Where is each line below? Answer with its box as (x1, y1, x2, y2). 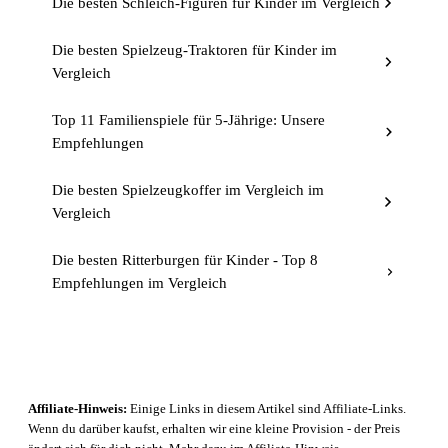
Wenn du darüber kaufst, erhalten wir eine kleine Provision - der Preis (28, 420, 400, 436)
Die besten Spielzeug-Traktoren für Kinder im (52, 41, 337, 58)
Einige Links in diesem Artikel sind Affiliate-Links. (127, 400, 406, 416)
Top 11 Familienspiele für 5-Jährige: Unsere (52, 111, 325, 128)
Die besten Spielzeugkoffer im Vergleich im (52, 181, 324, 198)
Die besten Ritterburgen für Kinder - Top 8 (52, 251, 318, 268)
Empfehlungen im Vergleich (52, 274, 227, 291)
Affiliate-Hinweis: (28, 400, 127, 416)
